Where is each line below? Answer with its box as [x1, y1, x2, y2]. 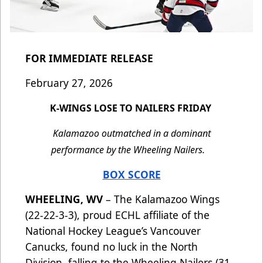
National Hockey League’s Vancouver [25, 224, 201, 238]
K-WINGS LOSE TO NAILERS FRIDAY [49, 102, 214, 115]
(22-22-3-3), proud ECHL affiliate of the [25, 208, 210, 222]
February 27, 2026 [25, 76, 113, 90]
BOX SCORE [102, 167, 161, 182]
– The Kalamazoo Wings [103, 192, 220, 207]
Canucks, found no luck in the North [25, 240, 198, 254]
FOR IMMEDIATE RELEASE [25, 51, 153, 66]
